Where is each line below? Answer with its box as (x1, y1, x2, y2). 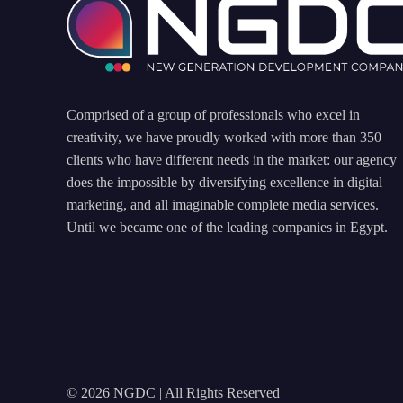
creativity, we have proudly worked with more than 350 (67, 129, 381, 145)
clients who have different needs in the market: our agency (67, 151, 397, 167)
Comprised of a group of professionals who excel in (67, 106, 360, 122)
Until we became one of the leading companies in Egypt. (67, 219, 388, 235)
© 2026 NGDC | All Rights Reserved (67, 385, 280, 401)
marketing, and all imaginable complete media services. (67, 196, 379, 212)
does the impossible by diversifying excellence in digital (67, 174, 382, 190)
